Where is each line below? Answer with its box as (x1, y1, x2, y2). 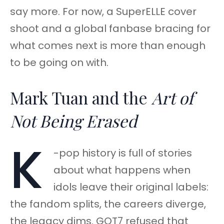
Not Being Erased (10, 109, 137, 132)
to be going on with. (10, 55, 108, 70)
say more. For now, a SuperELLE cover (10, 4, 196, 19)
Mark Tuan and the (10, 86, 151, 109)
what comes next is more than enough (10, 38, 205, 53)
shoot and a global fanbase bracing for (10, 21, 210, 36)
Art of (151, 86, 193, 109)
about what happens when (53, 163, 190, 177)
